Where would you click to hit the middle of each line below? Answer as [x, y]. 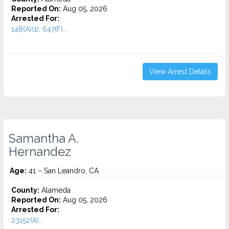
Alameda [55, 190]
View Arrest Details [180, 72]
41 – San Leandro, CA [63, 171]
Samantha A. [44, 139]
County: [25, 190]
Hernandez [40, 152]
